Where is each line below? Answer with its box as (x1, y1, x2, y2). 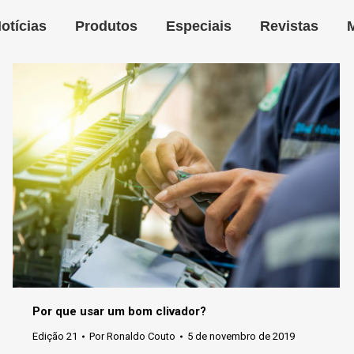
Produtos (75, 18, 138, 34)
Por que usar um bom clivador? (32, 304, 206, 319)
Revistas (260, 18, 319, 34)
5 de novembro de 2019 (187, 330, 295, 343)
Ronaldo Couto (107, 330, 175, 343)
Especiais (166, 18, 232, 34)
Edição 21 (32, 330, 77, 343)
